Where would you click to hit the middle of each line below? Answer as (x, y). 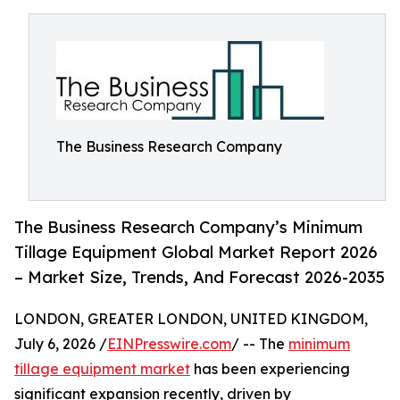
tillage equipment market (102, 369)
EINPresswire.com (169, 344)
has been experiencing (270, 369)
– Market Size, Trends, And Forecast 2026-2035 (200, 277)
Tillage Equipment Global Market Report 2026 (196, 252)
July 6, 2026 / (61, 344)
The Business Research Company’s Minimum (188, 227)
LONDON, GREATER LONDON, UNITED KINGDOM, (191, 319)
